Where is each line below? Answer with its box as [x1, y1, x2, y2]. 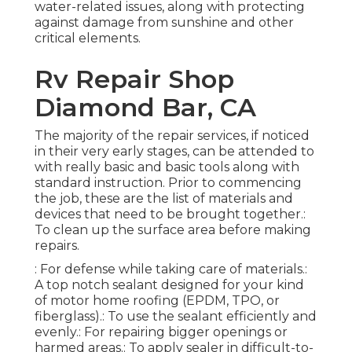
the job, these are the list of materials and [35, 191, 293, 207]
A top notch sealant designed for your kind [35, 277, 304, 293]
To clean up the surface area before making [35, 222, 311, 238]
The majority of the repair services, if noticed [35, 128, 310, 144]
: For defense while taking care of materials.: [35, 262, 307, 277]
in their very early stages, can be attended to [35, 144, 314, 159]
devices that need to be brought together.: [35, 207, 306, 222]
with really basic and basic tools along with [35, 159, 299, 175]
